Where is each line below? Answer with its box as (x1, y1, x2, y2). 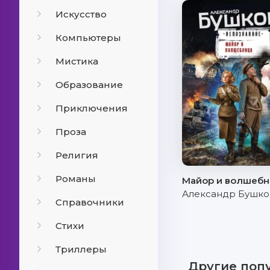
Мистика (55, 55, 98, 67)
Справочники (55, 196, 124, 208)
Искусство (55, 8, 107, 20)
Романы (55, 173, 96, 184)
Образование (55, 79, 123, 90)
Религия (55, 149, 98, 161)
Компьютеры (55, 32, 121, 43)
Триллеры (55, 243, 107, 255)
